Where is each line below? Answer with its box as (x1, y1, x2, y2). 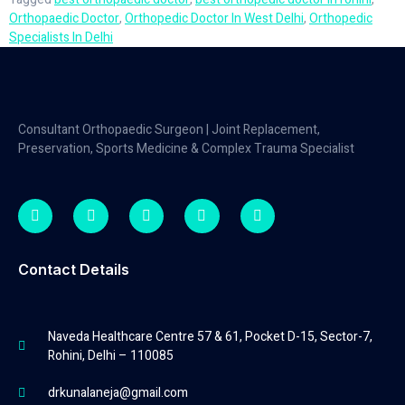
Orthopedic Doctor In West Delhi (125, 9, 304, 29)
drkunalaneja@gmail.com (47, 383, 188, 403)
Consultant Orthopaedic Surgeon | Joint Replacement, (18, 120, 320, 140)
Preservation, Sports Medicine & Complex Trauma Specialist (18, 139, 354, 159)
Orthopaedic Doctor (9, 9, 119, 29)
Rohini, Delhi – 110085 (47, 346, 174, 366)
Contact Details (18, 260, 129, 279)
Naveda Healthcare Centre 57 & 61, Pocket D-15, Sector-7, (47, 327, 372, 347)
